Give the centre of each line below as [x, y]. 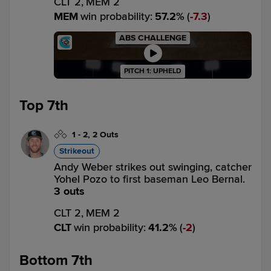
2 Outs [106, 135]
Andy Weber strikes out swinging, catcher [153, 167]
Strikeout [77, 151]
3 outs [69, 191]
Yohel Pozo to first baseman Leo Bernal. [149, 179]
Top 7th [44, 106]
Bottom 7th [56, 260]
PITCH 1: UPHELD [153, 71]
